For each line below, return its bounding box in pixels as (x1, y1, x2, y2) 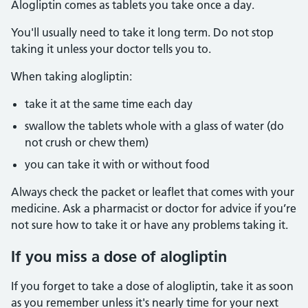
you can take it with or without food (25, 157, 210, 171)
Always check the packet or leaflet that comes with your (11, 185, 294, 199)
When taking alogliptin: (11, 69, 132, 83)
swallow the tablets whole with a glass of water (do (25, 119, 284, 133)
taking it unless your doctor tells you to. (11, 42, 211, 56)
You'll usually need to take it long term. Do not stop (11, 25, 274, 39)
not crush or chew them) (25, 135, 148, 149)
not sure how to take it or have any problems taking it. (11, 218, 288, 232)
